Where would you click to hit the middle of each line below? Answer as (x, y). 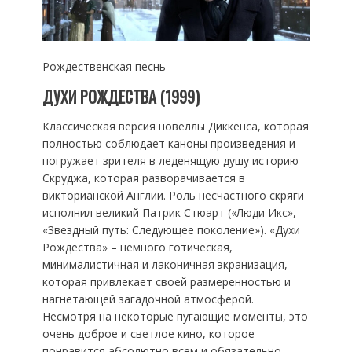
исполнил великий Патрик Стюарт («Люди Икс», (169, 212)
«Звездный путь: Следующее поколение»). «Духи (171, 229)
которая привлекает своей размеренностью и (166, 281)
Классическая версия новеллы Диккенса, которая (175, 126)
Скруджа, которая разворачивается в (143, 178)
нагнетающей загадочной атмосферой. (148, 299)
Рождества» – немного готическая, (137, 247)
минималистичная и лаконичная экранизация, (165, 264)
